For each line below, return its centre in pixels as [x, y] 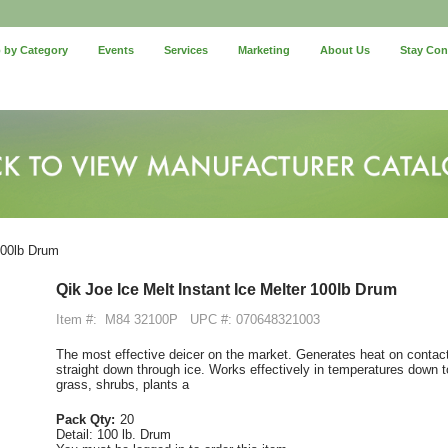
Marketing [264, 50]
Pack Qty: [85, 419]
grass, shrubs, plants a [122, 384]
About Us [345, 50]
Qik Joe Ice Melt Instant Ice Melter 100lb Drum [226, 289]
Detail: [76, 434]
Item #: [76, 319]
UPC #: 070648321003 [255, 319]
